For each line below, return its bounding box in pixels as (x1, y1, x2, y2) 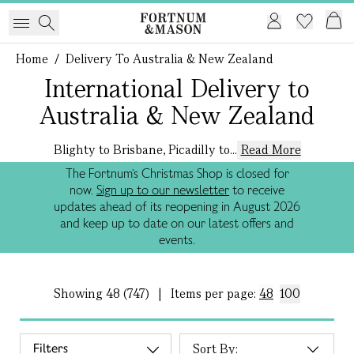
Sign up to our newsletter (96, 182, 229, 198)
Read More (240, 141, 301, 158)
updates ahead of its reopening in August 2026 (54, 198, 300, 215)
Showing (54, 285, 106, 302)
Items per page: (171, 285, 259, 302)
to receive (229, 182, 284, 198)
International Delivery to (44, 72, 310, 104)
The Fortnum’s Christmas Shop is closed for (65, 165, 289, 182)
